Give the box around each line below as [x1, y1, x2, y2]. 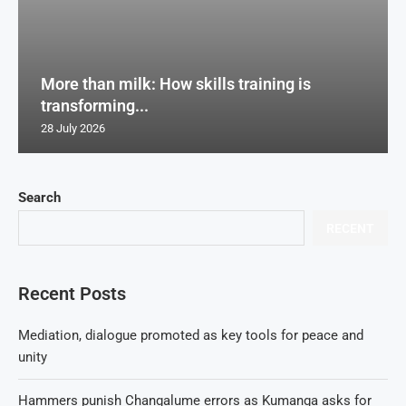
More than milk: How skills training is [41, 74, 311, 93]
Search [18, 189, 61, 206]
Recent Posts [18, 283, 126, 304]
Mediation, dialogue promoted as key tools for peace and [18, 327, 363, 343]
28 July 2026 [41, 121, 105, 135]
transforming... [41, 96, 149, 115]
